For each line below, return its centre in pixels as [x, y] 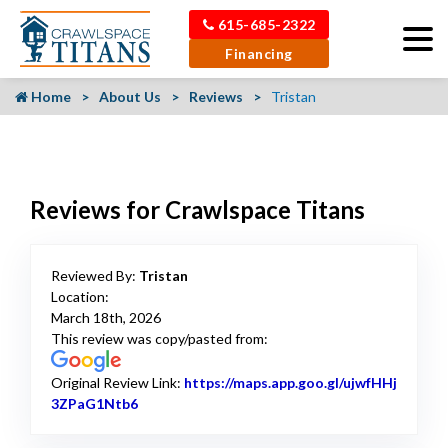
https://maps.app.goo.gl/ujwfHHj [290, 383]
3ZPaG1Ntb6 [94, 404]
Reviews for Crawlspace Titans [197, 209]
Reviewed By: [95, 275]
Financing [259, 53]
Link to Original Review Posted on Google [276, 404]
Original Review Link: [117, 383]
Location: [80, 296]
